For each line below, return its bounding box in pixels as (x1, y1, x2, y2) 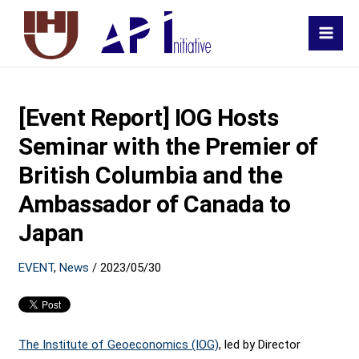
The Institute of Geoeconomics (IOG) (18, 337, 220, 352)
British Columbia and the (18, 160, 283, 189)
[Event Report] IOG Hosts (18, 103, 279, 131)
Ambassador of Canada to (18, 189, 291, 218)
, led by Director (219, 337, 301, 352)
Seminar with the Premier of (18, 131, 318, 160)
